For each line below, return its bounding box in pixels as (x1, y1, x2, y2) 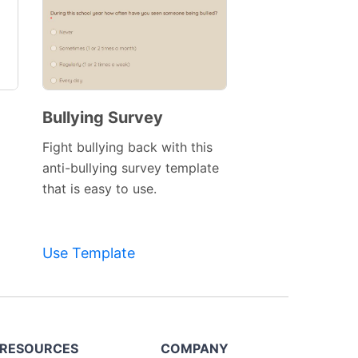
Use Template (42, 245, 135, 262)
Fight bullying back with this (42, 139, 213, 156)
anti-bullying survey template (42, 160, 219, 177)
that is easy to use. (42, 181, 157, 197)
